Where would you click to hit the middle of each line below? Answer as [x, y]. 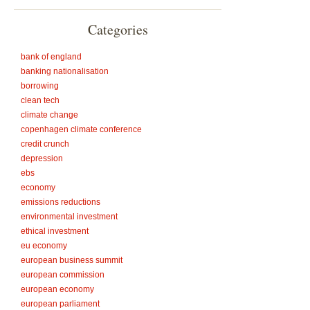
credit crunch [45, 144]
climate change [49, 115]
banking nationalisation [65, 71]
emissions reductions [61, 202]
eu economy [44, 246]
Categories [118, 29]
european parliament [60, 304]
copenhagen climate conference [81, 129]
